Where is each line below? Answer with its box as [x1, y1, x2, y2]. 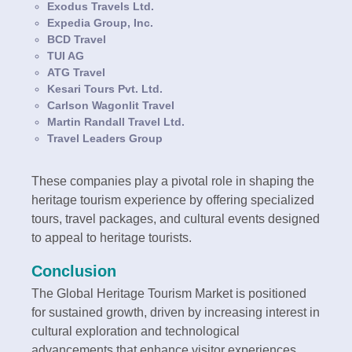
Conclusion [31, 262, 116, 280]
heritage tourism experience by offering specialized [31, 192, 314, 207]
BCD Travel [47, 32, 106, 46]
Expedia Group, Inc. [47, 16, 153, 29]
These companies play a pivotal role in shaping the [31, 174, 314, 188]
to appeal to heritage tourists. [31, 230, 192, 244]
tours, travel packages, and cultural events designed [31, 211, 320, 225]
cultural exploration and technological [31, 324, 240, 338]
